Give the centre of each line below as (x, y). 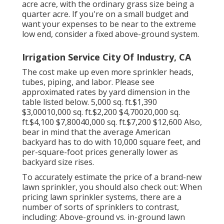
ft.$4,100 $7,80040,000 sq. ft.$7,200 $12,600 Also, (112, 122)
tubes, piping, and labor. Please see (88, 82)
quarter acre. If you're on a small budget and (105, 14)
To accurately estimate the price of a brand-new (112, 177)
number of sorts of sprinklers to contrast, (100, 207)
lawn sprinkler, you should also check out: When (112, 187)
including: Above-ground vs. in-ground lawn (103, 217)
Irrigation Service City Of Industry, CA (106, 57)
